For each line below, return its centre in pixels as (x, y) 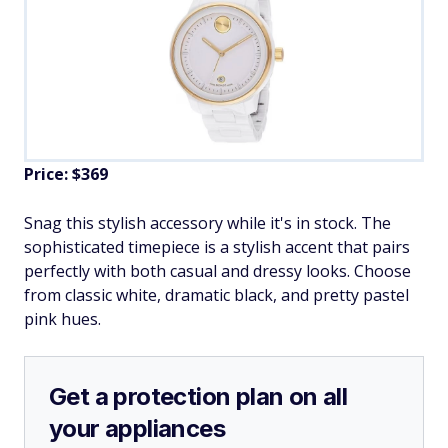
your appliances (137, 428)
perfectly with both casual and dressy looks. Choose (217, 270)
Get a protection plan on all (198, 396)
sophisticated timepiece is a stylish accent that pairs (217, 246)
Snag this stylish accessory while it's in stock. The (207, 222)
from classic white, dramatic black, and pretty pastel (216, 294)
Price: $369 (66, 173)
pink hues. (62, 318)
